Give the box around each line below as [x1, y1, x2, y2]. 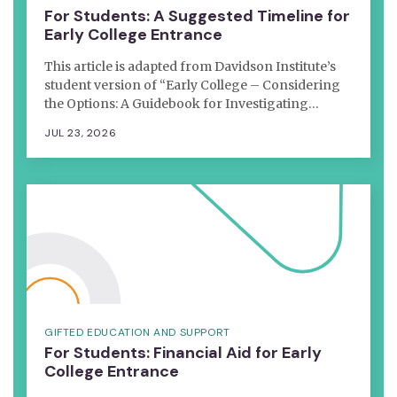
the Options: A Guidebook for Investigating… [44, 95, 319, 112]
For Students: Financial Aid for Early [44, 341, 322, 363]
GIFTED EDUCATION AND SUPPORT [44, 324, 230, 339]
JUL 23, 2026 [44, 125, 117, 140]
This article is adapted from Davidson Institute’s [44, 58, 336, 74]
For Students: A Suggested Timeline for [44, 4, 350, 27]
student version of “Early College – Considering [44, 76, 340, 93]
